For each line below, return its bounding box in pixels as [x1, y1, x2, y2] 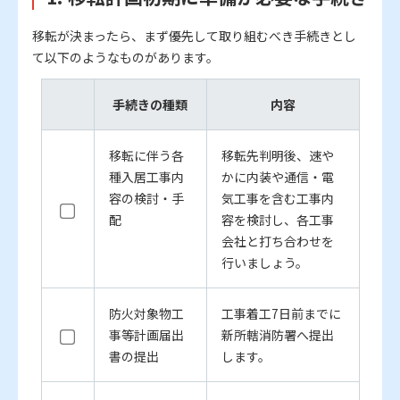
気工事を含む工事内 [221, 189, 334, 208]
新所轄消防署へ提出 [221, 326, 334, 345]
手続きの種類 [112, 96, 187, 114]
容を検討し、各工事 [221, 211, 334, 229]
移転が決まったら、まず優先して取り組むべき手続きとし [32, 27, 356, 46]
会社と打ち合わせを [221, 232, 334, 251]
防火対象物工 [108, 304, 184, 323]
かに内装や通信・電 [221, 168, 334, 187]
